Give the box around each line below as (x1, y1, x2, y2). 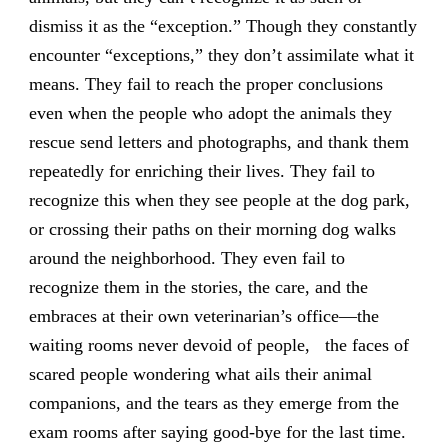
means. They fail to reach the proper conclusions (28, 74, 383, 95)
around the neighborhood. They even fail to (28, 248, 345, 269)
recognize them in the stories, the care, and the (28, 277, 368, 298)
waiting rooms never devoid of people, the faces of (28, 335, 409, 356)
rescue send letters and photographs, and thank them (28, 132, 409, 153)
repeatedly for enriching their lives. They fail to (28, 161, 375, 182)
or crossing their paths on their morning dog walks (28, 219, 396, 240)
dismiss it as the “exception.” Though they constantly (28, 16, 417, 37)
